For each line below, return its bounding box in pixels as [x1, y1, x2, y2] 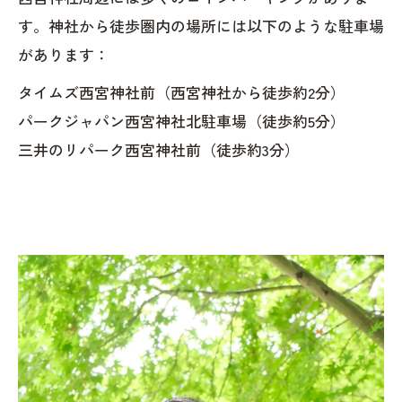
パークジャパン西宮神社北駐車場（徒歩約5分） [18, 109, 345, 132]
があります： [18, 43, 109, 66]
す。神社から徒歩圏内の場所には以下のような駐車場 [18, 14, 384, 37]
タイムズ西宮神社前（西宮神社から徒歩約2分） [18, 81, 345, 103]
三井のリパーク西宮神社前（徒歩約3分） [18, 138, 300, 161]
